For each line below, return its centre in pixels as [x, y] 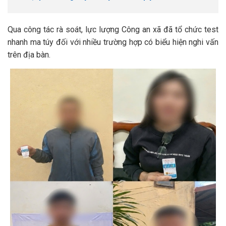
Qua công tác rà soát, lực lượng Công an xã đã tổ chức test [113, 30]
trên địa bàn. [29, 55]
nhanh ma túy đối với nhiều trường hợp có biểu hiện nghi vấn [113, 42]
